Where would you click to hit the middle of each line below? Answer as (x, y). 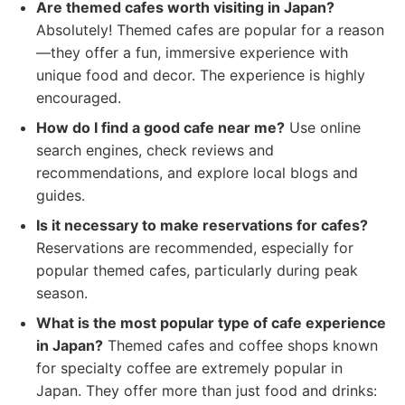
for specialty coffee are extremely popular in (189, 368)
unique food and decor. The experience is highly (201, 75)
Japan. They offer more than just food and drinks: (207, 391)
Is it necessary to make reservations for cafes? (202, 225)
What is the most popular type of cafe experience (211, 323)
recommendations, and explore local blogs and (197, 173)
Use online (323, 127)
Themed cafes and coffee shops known (240, 345)
